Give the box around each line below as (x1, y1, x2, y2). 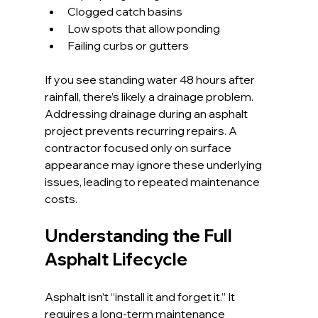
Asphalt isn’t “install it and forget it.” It (44, 290, 237, 305)
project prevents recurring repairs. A (44, 124, 239, 138)
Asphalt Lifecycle (44, 248, 187, 270)
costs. (44, 192, 77, 207)
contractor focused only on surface (44, 141, 234, 155)
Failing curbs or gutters (67, 38, 189, 53)
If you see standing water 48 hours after (44, 72, 257, 87)
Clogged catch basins (67, 4, 182, 19)
